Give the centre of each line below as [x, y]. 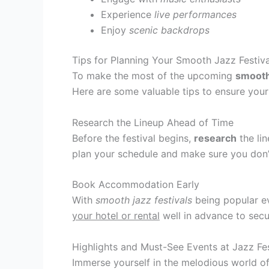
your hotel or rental [116, 216]
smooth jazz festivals [144, 200]
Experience [128, 14]
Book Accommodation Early [136, 185]
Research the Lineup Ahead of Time [153, 122]
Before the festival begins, [133, 138]
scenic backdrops [169, 30]
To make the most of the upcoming [154, 75]
